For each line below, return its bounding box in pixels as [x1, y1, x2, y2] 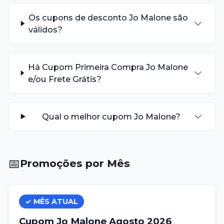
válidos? [28, 24, 63, 35]
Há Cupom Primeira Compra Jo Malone [27, 61, 188, 72]
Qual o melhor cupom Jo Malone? [41, 111, 180, 121]
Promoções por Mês [20, 157, 130, 170]
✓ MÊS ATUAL [24, 197, 78, 206]
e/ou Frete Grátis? [27, 73, 101, 84]
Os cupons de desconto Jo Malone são [28, 12, 188, 23]
